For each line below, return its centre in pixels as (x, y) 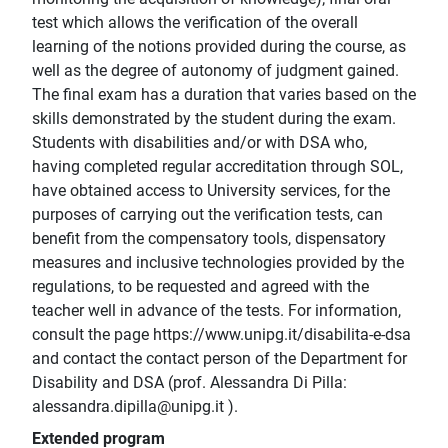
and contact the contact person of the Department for (219, 359)
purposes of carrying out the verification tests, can (207, 215)
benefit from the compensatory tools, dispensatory (209, 239)
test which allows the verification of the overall (195, 23)
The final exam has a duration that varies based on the (224, 95)
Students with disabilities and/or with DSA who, (199, 143)
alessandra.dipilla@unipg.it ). (135, 407)
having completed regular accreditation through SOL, (217, 167)
